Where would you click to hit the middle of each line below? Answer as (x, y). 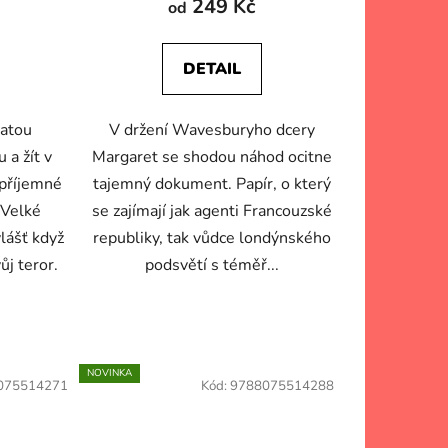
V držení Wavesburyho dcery (211, 130)
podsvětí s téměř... (211, 265)
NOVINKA (109, 373)
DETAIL (211, 69)
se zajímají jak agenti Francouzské (211, 211)
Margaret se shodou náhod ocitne (211, 157)
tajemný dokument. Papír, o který (211, 184)
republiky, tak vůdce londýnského (211, 238)
